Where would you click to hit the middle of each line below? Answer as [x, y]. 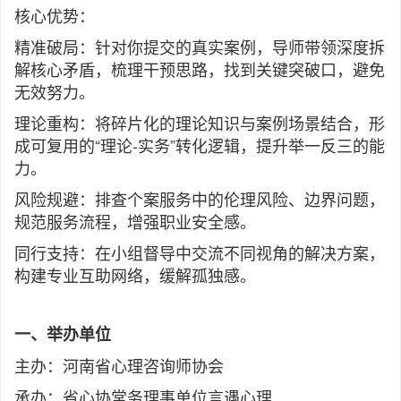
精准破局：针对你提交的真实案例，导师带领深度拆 [200, 47]
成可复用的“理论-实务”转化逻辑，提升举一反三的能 [200, 145]
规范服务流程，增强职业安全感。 [135, 222]
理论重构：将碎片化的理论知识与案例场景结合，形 [200, 123]
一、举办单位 [63, 334]
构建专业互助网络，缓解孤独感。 [135, 275]
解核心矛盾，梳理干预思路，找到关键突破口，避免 [200, 69]
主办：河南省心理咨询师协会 [119, 366]
